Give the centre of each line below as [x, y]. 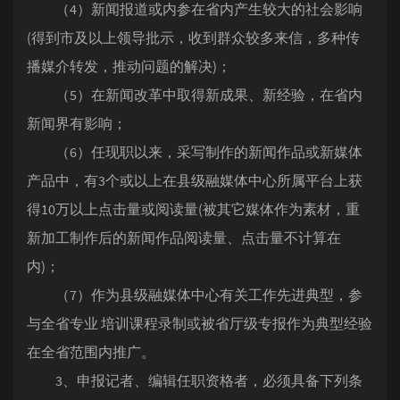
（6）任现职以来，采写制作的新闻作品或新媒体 [195, 152]
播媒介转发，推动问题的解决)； [129, 66]
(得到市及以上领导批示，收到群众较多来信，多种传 [193, 37]
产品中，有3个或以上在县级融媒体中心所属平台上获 [195, 180]
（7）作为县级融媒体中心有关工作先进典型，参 [195, 295]
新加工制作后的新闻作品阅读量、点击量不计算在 [184, 237]
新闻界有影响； [77, 123]
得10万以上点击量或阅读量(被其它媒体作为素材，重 [193, 209]
